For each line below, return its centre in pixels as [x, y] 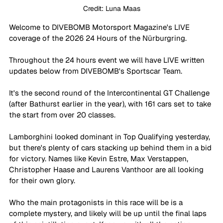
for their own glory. [43, 180]
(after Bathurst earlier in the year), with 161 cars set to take [111, 104]
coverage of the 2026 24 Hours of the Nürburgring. [98, 38]
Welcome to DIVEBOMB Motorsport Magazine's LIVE [100, 27]
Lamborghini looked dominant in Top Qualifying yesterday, [111, 136]
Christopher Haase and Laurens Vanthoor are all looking [107, 169]
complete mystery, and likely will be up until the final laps [109, 213]
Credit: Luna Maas [111, 8]
